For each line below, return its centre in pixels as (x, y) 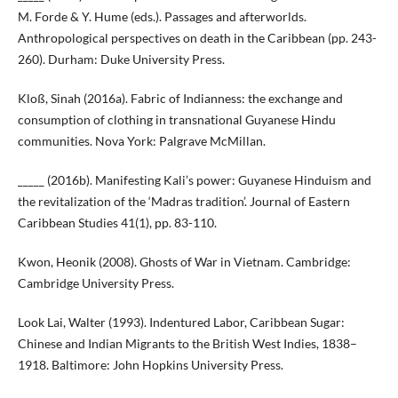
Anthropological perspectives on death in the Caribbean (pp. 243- (197, 38)
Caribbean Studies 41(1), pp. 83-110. (117, 223)
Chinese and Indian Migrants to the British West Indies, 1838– (187, 344)
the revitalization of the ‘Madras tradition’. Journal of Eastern (183, 202)
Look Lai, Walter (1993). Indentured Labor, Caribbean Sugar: (181, 322)
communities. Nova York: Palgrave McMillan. (141, 141)
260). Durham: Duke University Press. (121, 60)
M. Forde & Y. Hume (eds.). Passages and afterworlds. (162, 17)
